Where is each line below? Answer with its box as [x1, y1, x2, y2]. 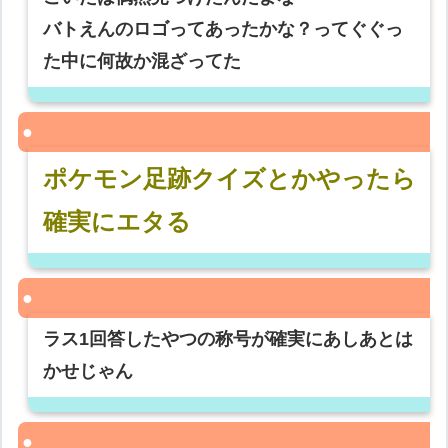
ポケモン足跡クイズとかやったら [43, 165, 417, 193]
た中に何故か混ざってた [43, 51, 242, 72]
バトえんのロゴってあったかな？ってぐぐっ [43, 19, 404, 40]
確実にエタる [43, 208, 192, 236]
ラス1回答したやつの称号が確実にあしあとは [43, 329, 414, 350]
